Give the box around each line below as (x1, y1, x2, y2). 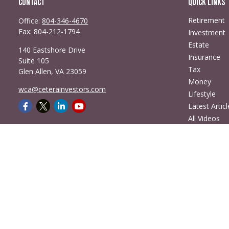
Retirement (188, 15, 225, 26)
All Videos (188, 113, 220, 124)
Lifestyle (188, 89, 216, 99)
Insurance (188, 52, 220, 62)
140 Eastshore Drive (18, 45, 86, 55)
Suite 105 (18, 56, 50, 66)
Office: (18, 16, 42, 26)
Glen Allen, (18, 66, 54, 77)
